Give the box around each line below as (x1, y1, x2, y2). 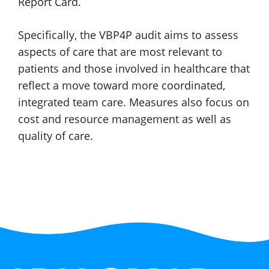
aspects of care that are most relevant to (18, 44, 222, 59)
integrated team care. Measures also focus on (18, 95, 249, 110)
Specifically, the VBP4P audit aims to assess (18, 28, 238, 43)
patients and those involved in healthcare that (18, 61, 250, 76)
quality (18, 128, 55, 144)
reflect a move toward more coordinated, (18, 78, 225, 93)
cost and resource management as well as (18, 112, 231, 127)
